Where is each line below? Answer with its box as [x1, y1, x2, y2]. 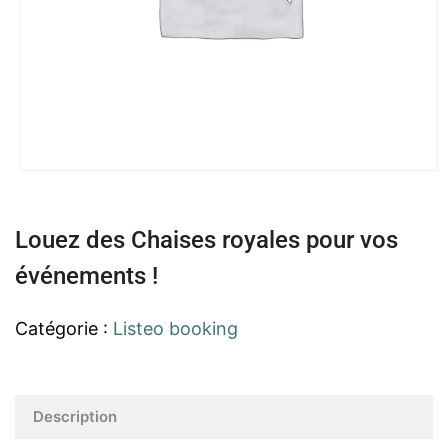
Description [33, 407, 117, 426]
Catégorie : [15, 318, 113, 339]
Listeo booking [113, 318, 238, 339]
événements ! [15, 262, 158, 290]
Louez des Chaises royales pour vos [15, 226, 398, 254]
